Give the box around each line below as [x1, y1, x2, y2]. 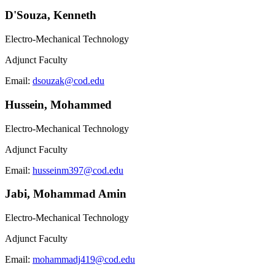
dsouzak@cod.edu [33, 76, 104, 87]
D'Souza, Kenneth [5, 9, 96, 22]
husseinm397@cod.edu [33, 165, 123, 176]
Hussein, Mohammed [5, 98, 112, 111]
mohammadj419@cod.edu [33, 254, 135, 265]
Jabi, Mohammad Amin [5, 187, 126, 201]
